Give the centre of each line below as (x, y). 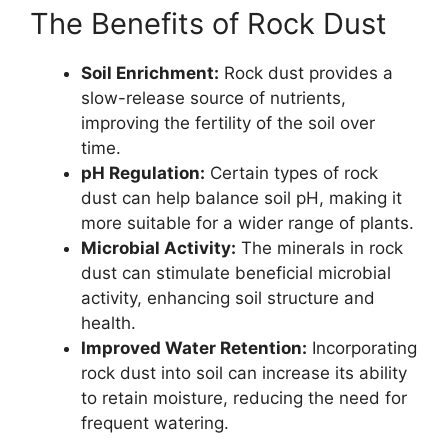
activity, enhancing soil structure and (228, 297)
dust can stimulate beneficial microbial (236, 272)
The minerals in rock (319, 247)
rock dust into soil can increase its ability (244, 372)
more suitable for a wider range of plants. (247, 222)
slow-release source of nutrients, (213, 97)
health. (108, 322)
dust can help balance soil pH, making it (241, 197)
